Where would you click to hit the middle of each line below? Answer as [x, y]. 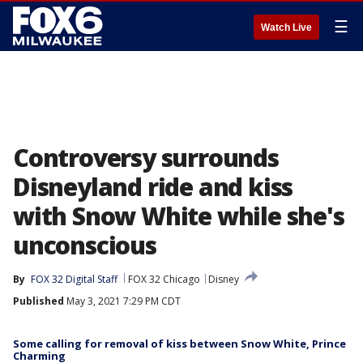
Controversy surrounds [146, 158]
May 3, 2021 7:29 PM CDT [122, 301]
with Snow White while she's [179, 216]
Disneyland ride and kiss [153, 187]
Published [38, 301]
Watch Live [286, 28]
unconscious [85, 245]
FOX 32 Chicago [164, 279]
